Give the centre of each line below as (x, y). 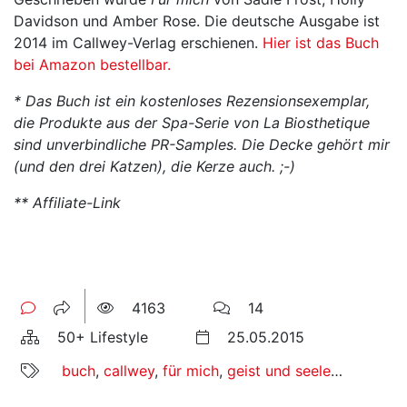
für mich (191, 371)
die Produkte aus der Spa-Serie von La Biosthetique (192, 123)
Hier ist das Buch (321, 43)
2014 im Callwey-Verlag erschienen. (138, 43)
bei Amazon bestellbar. (92, 65)
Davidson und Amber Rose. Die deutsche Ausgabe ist (197, 21)
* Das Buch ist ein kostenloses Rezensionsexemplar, (192, 101)
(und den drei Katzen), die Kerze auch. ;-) (154, 166)
